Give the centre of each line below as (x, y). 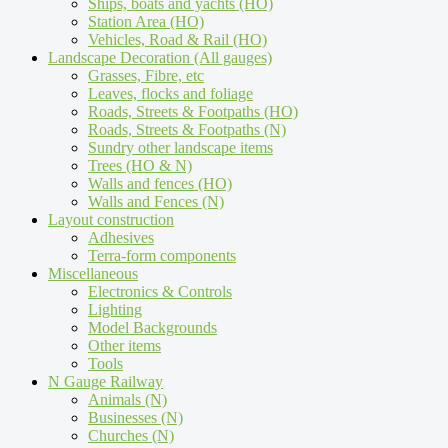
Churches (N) (131, 436)
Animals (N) (127, 400)
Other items (124, 346)
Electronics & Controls (160, 292)
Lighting (115, 310)
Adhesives (121, 238)
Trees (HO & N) (140, 166)
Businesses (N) (135, 418)
